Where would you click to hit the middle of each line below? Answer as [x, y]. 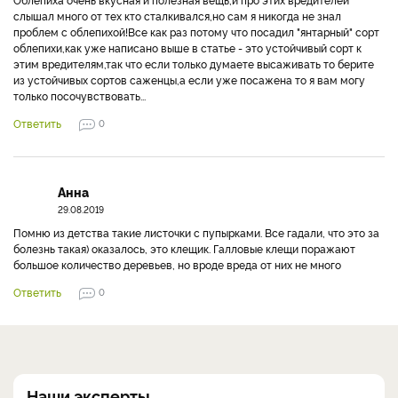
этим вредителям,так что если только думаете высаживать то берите [194, 63]
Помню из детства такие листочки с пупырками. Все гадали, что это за [196, 232]
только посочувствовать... [80, 95]
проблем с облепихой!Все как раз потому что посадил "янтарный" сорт [196, 31]
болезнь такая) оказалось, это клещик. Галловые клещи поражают [184, 248]
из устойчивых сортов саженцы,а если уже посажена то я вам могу [189, 79]
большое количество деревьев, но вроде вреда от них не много [177, 264]
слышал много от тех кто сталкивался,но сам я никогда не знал [177, 15]
